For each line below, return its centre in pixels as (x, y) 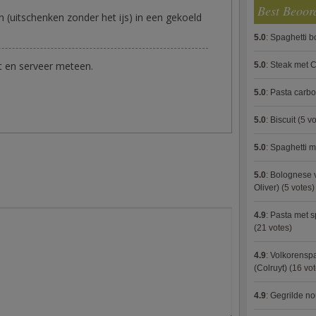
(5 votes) (297, 188)
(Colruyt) (271, 268)
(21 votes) (273, 228)
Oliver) (267, 188)
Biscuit (283, 120)
